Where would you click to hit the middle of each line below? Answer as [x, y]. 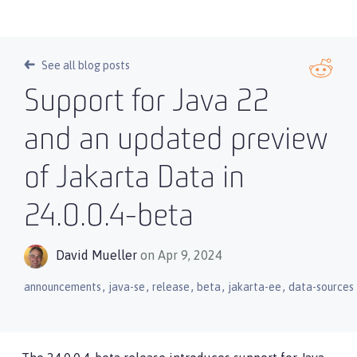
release [171, 287]
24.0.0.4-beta [109, 218]
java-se [127, 287]
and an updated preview [176, 141]
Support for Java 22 [147, 103]
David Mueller [96, 255]
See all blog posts [86, 65]
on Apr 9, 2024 [181, 255]
